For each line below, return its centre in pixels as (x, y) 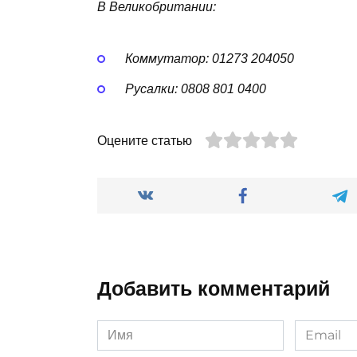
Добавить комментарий (214, 288)
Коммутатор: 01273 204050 (209, 59)
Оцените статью (145, 141)
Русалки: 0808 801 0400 (195, 89)
